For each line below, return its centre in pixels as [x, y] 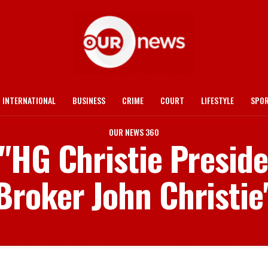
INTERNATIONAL [29, 100]
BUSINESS [89, 100]
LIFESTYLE [217, 100]
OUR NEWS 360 [134, 132]
